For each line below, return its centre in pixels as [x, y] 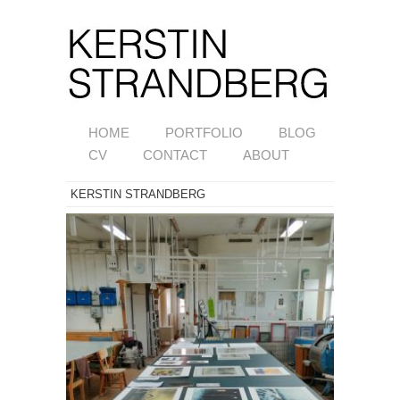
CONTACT [175, 155]
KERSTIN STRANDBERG [138, 194]
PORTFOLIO [204, 133]
